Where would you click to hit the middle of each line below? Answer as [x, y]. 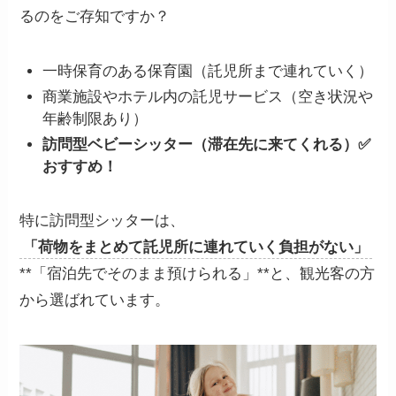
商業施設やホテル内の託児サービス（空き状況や [207, 97]
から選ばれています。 [95, 301]
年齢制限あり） [95, 119]
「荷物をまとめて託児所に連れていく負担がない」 [196, 247]
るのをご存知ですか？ [95, 16]
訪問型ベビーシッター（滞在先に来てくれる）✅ [206, 145]
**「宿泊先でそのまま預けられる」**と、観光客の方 [198, 274]
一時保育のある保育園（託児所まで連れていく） [207, 71]
